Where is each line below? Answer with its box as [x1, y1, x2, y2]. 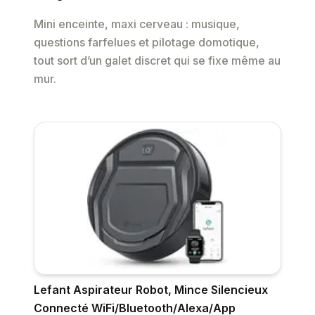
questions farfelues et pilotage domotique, [34, 35, 259, 50]
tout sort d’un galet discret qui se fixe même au [34, 53, 281, 68]
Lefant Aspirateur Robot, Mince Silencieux [34, 283, 268, 297]
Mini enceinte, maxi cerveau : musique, [34, 17, 240, 32]
